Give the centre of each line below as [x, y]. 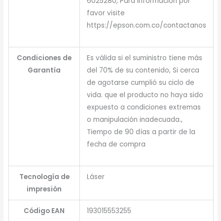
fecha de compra [116, 145]
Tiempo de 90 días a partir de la [141, 132]
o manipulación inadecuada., [135, 120]
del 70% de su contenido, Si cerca [143, 71]
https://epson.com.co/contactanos [147, 26]
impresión [44, 189]
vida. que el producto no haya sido [145, 95]
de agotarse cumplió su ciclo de [141, 83]
